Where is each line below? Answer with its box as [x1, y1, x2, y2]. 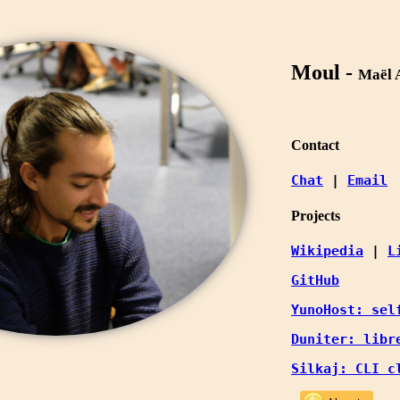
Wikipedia [291, 242, 364, 259]
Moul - [291, 60, 359, 84]
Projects [291, 207, 341, 223]
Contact [291, 137, 340, 154]
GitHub [291, 271, 340, 288]
